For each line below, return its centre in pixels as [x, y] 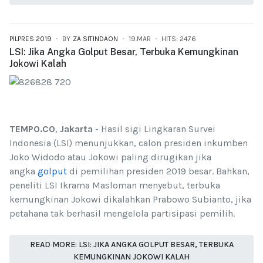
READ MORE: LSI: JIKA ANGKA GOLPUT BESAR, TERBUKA [131, 245]
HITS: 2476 [179, 38]
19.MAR [140, 38]
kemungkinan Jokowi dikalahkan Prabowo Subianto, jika [130, 199]
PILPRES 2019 [31, 38]
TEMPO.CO [32, 129]
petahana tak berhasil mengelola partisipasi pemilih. [122, 213]
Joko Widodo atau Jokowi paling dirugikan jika [110, 157]
